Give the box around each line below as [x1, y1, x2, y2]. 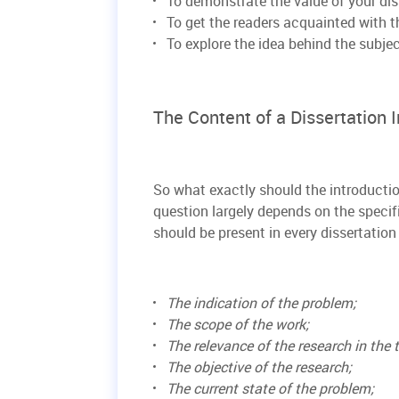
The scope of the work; [167, 314, 309, 335]
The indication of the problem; [167, 293, 356, 313]
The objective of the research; [167, 357, 352, 378]
